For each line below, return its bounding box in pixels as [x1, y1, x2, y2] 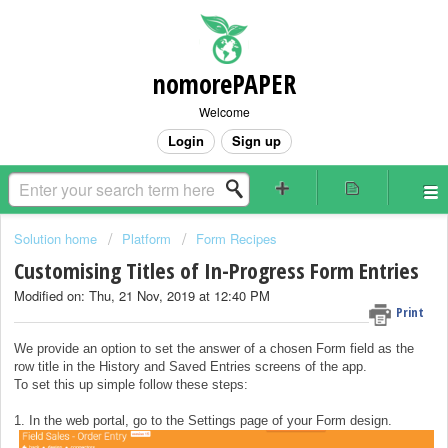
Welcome [198, 103, 250, 120]
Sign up [231, 131, 281, 150]
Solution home [14, 229, 101, 248]
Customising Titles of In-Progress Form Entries [14, 255, 419, 286]
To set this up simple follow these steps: [14, 376, 248, 392]
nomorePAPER [152, 66, 296, 102]
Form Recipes [196, 229, 277, 248]
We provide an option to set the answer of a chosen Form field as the [14, 340, 414, 356]
